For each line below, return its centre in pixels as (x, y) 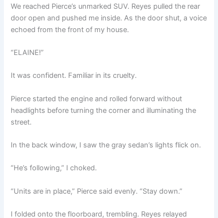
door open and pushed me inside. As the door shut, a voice (109, 18)
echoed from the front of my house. (70, 29)
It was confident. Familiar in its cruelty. (74, 76)
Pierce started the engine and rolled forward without (97, 99)
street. (21, 122)
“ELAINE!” (27, 52)
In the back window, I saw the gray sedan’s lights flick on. (106, 145)
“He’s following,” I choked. (54, 168)
